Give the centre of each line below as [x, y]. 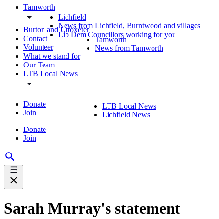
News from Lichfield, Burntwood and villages [129, 26]
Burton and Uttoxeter [56, 29]
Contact [35, 38]
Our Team [39, 65]
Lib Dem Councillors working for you [117, 34]
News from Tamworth [129, 48]
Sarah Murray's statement [92, 208]
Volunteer [38, 47]
